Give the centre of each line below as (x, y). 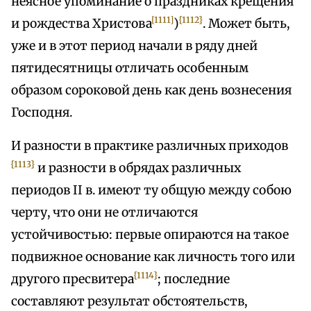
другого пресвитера (73, 279)
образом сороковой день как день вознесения (151, 91)
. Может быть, (246, 24)
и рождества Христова (82, 24)
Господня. (42, 113)
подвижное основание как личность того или (153, 257)
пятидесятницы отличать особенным (130, 68)
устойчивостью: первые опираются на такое (150, 235)
